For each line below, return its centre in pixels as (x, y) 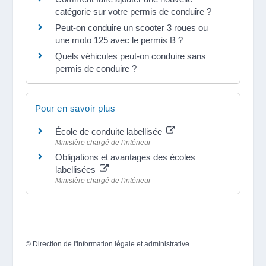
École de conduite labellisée (110, 131)
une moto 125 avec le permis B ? (119, 40)
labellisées (76, 169)
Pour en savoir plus (75, 108)
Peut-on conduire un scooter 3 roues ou (131, 27)
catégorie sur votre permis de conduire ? (133, 11)
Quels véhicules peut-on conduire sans (130, 56)
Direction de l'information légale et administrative (111, 244)
